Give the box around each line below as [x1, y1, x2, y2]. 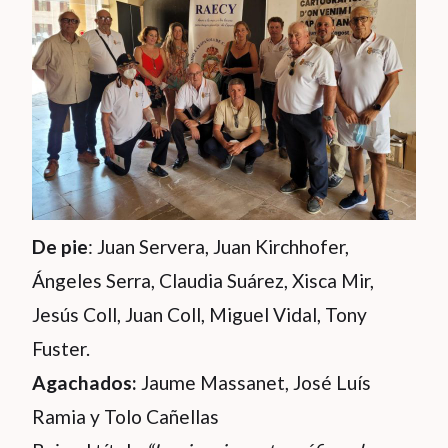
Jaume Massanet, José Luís [137, 371, 371, 394]
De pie [32, 235, 88, 258]
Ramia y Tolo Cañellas [32, 405, 219, 428]
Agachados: [32, 371, 137, 394]
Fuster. [32, 337, 90, 360]
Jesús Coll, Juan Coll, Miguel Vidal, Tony [32, 303, 367, 326]
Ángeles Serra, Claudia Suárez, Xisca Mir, [32, 269, 374, 292]
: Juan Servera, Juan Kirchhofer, [88, 235, 349, 258]
